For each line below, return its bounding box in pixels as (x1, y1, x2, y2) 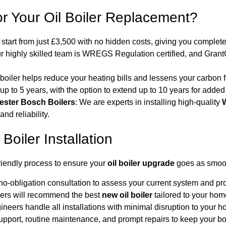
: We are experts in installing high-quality (75, 98, 222, 107)
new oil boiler (102, 190, 152, 199)
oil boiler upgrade (107, 159, 175, 168)
